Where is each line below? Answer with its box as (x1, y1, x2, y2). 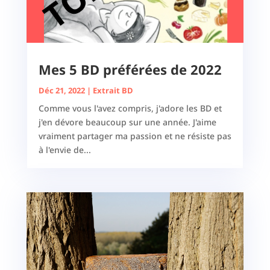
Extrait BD (92, 85, 133, 96)
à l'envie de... (38, 144, 91, 156)
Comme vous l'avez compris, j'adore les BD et (38, 102, 222, 115)
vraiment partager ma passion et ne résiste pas (38, 130, 231, 142)
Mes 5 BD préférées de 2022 (38, 60, 222, 79)
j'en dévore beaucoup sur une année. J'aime (38, 116, 216, 128)
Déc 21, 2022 (38, 85, 85, 96)
